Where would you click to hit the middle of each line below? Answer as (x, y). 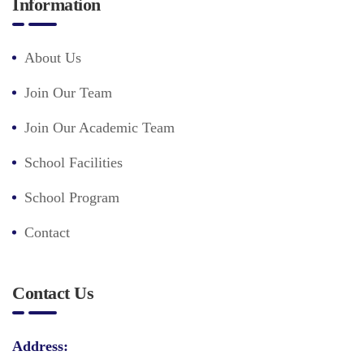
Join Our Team (68, 92)
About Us (53, 57)
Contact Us (53, 292)
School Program (72, 197)
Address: (40, 346)
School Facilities (74, 162)
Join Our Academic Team (100, 127)
